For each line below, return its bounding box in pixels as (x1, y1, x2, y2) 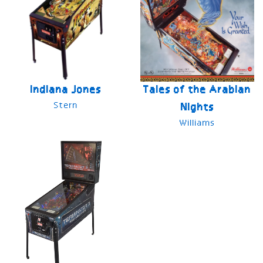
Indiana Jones (30, 85, 102, 96)
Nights (180, 103, 214, 114)
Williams (179, 119, 215, 129)
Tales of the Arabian (143, 85, 251, 96)
